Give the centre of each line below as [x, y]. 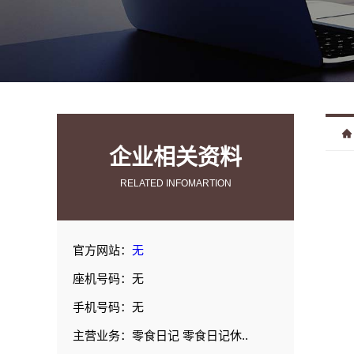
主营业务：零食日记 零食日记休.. [160, 335]
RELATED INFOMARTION [175, 183]
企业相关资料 [175, 158]
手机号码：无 [108, 307]
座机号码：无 [108, 279]
